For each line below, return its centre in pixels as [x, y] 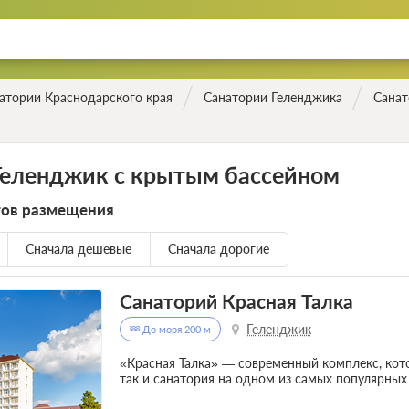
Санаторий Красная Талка [236, 301]
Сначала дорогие [218, 249]
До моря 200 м [175, 330]
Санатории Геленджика [273, 97]
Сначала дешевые [78, 249]
